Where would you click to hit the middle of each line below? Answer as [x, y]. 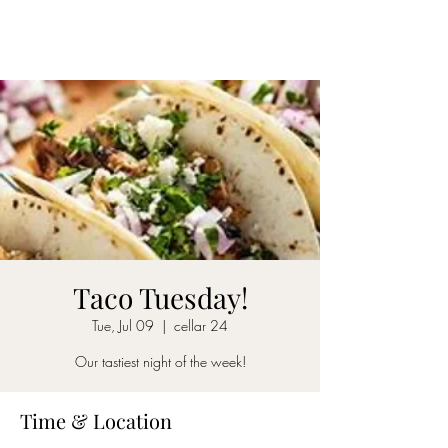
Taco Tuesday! [160, 297]
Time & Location [96, 420]
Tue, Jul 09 [123, 325]
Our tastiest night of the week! [160, 361]
